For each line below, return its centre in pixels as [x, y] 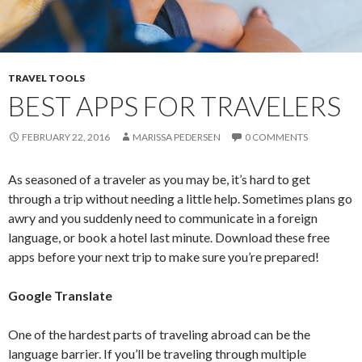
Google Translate [60, 296]
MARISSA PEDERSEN [177, 137]
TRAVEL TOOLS [46, 78]
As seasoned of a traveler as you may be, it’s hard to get [159, 179]
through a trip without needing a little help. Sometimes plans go [180, 199]
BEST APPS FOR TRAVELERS [175, 106]
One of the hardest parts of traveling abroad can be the [159, 335]
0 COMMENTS [276, 137]
